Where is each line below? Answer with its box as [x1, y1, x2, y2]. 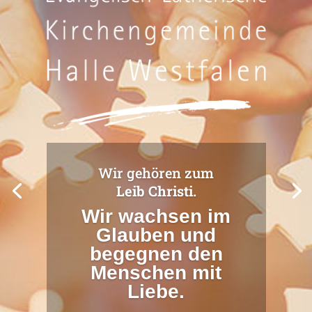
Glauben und [96, 224, 216, 247]
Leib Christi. [116, 182, 196, 201]
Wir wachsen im [81, 205, 231, 228]
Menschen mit [91, 262, 221, 284]
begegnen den [89, 243, 223, 265]
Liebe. [127, 281, 185, 303]
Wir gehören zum [98, 164, 214, 182]
